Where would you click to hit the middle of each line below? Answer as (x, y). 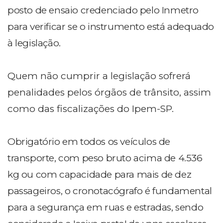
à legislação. (34, 43)
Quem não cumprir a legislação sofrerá (99, 76)
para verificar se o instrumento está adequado (111, 26)
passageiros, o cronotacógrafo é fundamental (110, 191)
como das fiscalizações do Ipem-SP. (91, 109)
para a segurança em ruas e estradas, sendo (106, 207)
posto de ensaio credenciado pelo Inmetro (103, 10)
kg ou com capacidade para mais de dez (100, 174)
